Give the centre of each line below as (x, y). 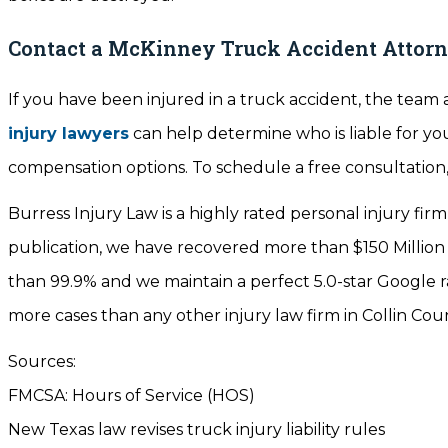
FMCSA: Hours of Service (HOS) (131, 395)
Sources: (42, 361)
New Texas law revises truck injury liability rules (196, 429)
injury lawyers (68, 133)
